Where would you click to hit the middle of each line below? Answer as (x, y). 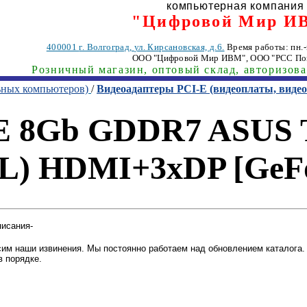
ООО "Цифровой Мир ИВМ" (189, 58)
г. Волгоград (105, 47)
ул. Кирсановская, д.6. (179, 47)
